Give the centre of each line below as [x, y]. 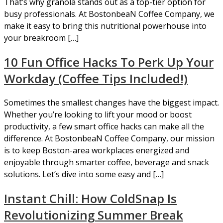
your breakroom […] [41, 38]
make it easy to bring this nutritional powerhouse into [105, 26]
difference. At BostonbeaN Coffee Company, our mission [109, 138]
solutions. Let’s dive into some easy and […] [84, 174]
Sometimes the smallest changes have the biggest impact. [111, 102]
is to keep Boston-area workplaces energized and [97, 150]
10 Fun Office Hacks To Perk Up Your [109, 62]
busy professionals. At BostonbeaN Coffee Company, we [109, 14]
